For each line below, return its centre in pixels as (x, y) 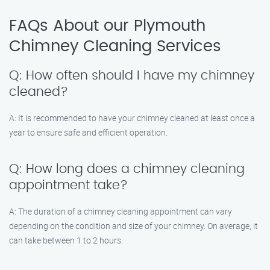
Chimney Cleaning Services (115, 46)
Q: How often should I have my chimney (132, 76)
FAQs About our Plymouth (107, 26)
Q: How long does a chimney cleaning (127, 169)
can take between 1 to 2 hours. (66, 240)
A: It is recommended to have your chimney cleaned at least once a (132, 118)
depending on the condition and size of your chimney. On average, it (133, 226)
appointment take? (68, 185)
